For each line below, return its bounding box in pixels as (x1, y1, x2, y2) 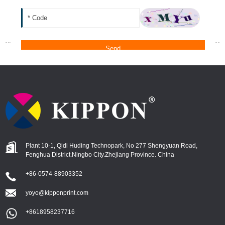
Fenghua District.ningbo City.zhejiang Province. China (26, 151, 175, 159)
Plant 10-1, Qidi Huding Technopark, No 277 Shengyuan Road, (26, 142, 198, 150)
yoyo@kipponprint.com (26, 189, 89, 197)
